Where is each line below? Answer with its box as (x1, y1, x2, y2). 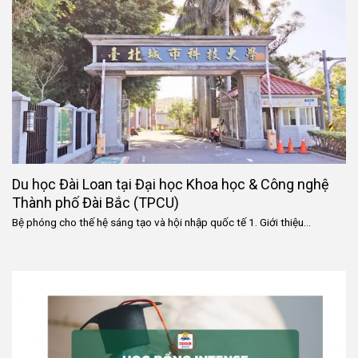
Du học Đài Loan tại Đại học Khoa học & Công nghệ (12, 175, 329, 193)
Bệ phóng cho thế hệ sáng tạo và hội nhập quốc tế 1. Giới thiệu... (12, 216, 311, 229)
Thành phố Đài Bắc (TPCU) (12, 193, 179, 211)
